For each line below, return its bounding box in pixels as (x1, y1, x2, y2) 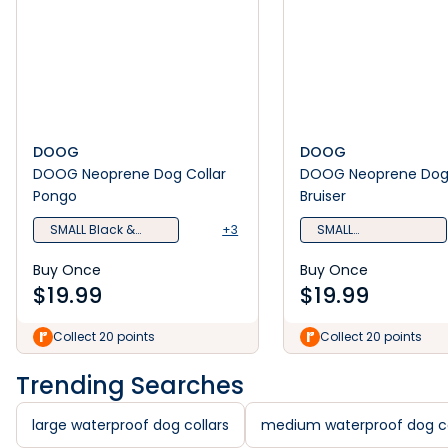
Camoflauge (317, 241, 398, 258)
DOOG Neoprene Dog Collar (33, 164, 226, 184)
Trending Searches (16, 369, 244, 402)
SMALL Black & (50, 221, 135, 238)
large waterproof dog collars (32, 415, 229, 435)
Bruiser (300, 186, 347, 206)
